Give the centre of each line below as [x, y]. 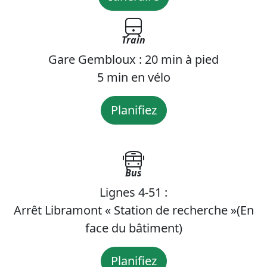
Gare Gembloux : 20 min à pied [133, 59]
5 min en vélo [133, 77]
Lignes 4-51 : [133, 192]
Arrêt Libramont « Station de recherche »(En [133, 210]
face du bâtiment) [133, 228]
